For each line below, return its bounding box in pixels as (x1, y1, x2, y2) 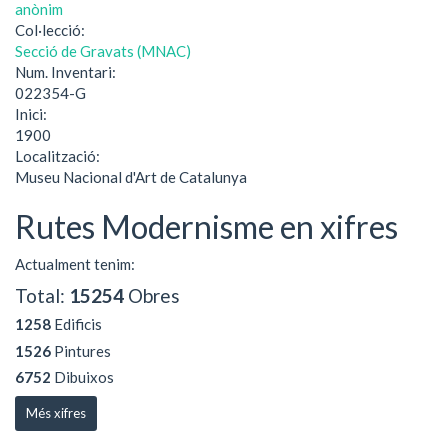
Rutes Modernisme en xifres (15, 206, 398, 246)
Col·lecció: (15, 20, 88, 39)
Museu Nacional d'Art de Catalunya (15, 167, 247, 186)
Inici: (15, 104, 50, 123)
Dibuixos (51, 368, 114, 386)
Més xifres (26, 404, 86, 421)
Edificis (51, 315, 102, 333)
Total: (15, 283, 69, 307)
